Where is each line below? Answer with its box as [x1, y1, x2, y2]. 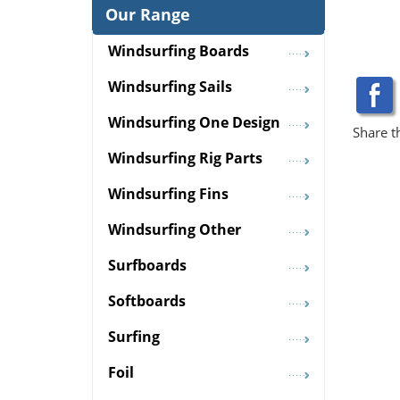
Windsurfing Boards [108, 41, 249, 62]
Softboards [108, 291, 186, 312]
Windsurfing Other [108, 220, 241, 240]
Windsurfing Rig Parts [108, 148, 262, 169]
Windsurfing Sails [108, 77, 232, 97]
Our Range [105, 4, 190, 26]
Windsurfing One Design [108, 112, 280, 133]
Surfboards [108, 255, 187, 276]
